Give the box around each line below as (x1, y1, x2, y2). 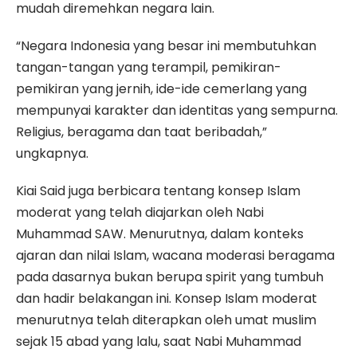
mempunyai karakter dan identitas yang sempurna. (16, 101, 338, 120)
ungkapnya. (16, 144, 88, 163)
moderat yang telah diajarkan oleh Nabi (16, 203, 264, 222)
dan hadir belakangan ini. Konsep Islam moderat (16, 289, 317, 308)
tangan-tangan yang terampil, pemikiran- (16, 58, 281, 77)
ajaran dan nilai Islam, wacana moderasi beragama (16, 246, 335, 265)
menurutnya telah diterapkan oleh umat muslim (16, 311, 316, 330)
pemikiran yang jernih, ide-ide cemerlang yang (16, 80, 307, 99)
